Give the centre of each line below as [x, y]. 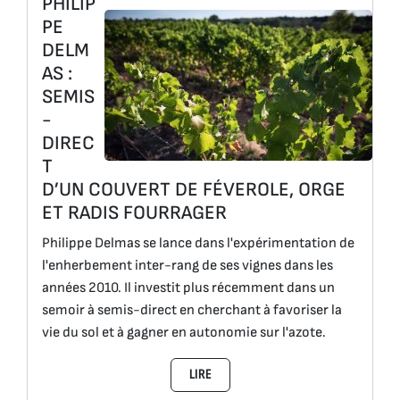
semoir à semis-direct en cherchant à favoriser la [192, 310]
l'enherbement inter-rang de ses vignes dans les [187, 265]
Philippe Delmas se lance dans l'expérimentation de [198, 243]
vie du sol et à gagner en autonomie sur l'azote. [184, 332]
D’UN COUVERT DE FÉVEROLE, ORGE [194, 189]
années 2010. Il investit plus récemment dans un [188, 287]
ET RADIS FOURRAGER [134, 212]
